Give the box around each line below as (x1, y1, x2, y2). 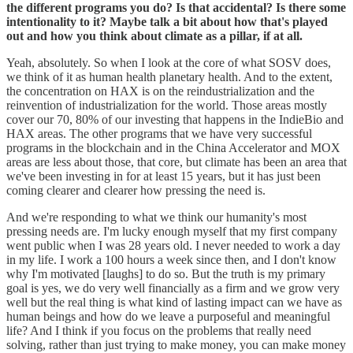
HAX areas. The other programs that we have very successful (6, 126, 312, 140)
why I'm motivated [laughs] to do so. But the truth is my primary (6, 266, 325, 281)
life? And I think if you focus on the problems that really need (6, 323, 311, 337)
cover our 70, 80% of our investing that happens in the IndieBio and (6, 112, 344, 126)
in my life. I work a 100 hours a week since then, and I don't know (6, 252, 336, 266)
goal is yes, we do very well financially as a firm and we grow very (6, 281, 340, 295)
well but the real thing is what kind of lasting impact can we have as (6, 295, 342, 309)
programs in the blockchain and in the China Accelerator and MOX (6, 140, 340, 154)
